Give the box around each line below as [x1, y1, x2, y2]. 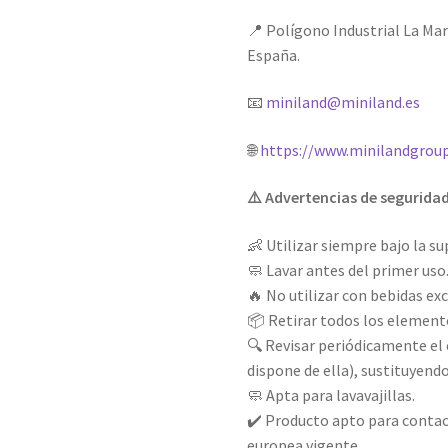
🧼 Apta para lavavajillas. [247, 385, 416, 406]
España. [247, 44, 301, 65]
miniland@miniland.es [266, 92, 421, 113]
